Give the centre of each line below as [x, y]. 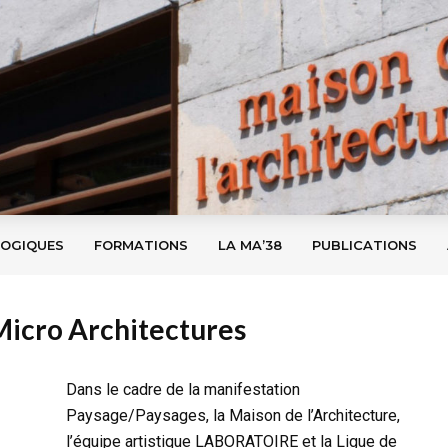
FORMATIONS [141, 245]
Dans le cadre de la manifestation [183, 389]
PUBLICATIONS [364, 245]
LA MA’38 [250, 245]
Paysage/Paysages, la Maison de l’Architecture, [233, 415]
